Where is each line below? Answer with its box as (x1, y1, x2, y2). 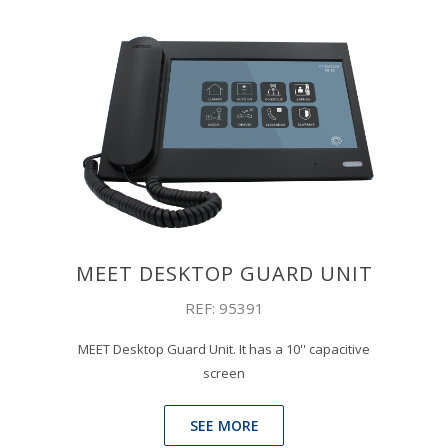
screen (203, 363, 245, 382)
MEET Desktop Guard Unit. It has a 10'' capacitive (78, 339, 370, 358)
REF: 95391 (184, 297, 264, 318)
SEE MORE (189, 415, 259, 435)
